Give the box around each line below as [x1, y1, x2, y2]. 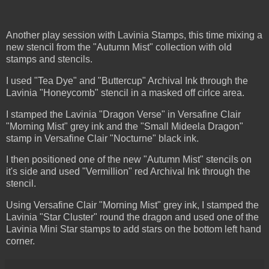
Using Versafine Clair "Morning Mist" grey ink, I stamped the [6, 200, 259, 211]
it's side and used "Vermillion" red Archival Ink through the [6, 166, 250, 177]
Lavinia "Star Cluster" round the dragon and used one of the [6, 212, 259, 223]
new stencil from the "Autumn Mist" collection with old [6, 41, 232, 52]
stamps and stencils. [6, 53, 92, 64]
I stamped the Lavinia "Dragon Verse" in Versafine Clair [6, 109, 241, 119]
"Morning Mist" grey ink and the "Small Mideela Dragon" [6, 121, 243, 131]
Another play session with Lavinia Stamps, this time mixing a [6, 29, 262, 40]
